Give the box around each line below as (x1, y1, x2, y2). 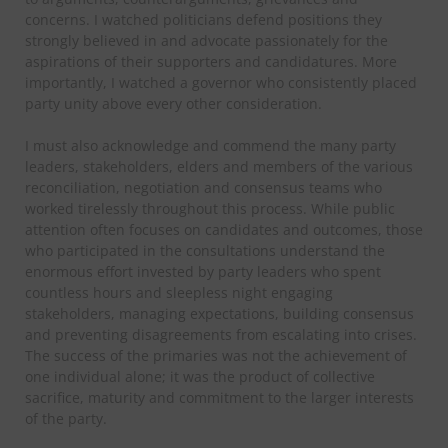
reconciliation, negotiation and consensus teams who (25, 177, 382, 197)
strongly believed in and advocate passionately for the (25, 30, 388, 50)
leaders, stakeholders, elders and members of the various (25, 156, 413, 176)
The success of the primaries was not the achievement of (25, 345, 407, 365)
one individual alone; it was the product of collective (25, 366, 375, 386)
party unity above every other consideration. (25, 93, 322, 113)
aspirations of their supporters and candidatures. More (25, 51, 397, 71)
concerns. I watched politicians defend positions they (25, 9, 382, 29)
